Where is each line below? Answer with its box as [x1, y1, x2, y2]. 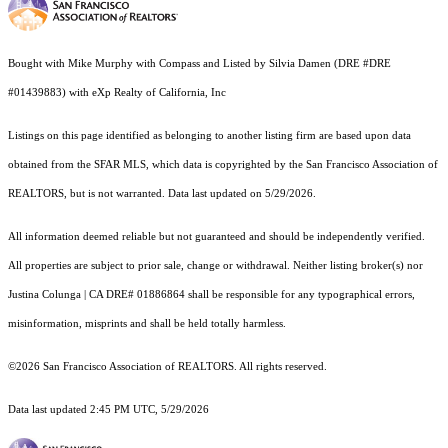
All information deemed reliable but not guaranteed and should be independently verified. [8, 231, 425, 243]
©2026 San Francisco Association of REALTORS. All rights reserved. [8, 361, 330, 373]
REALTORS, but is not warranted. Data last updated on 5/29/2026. [8, 188, 316, 200]
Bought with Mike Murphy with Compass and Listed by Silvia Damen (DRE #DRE [8, 58, 391, 70]
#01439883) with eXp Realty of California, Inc [8, 87, 229, 99]
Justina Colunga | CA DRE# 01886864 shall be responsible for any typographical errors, [8, 289, 415, 301]
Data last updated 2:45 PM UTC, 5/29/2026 [8, 404, 209, 416]
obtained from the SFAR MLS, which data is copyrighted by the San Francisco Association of [8, 159, 438, 171]
